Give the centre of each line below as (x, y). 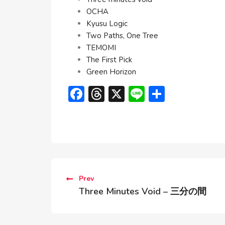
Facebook (118, 93)
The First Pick (109, 60)
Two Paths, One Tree (122, 35)
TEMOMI (101, 47)
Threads (134, 93)
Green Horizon (111, 72)
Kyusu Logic (107, 23)
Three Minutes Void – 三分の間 (143, 191)
